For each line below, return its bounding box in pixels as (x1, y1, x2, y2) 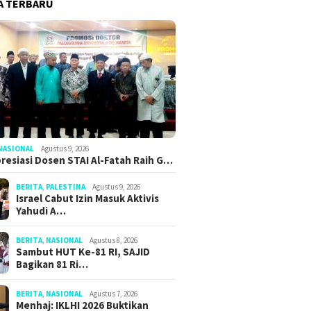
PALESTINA (46, 181, 86, 192)
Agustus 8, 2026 (90, 235, 138, 245)
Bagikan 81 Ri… (16, 257, 89, 271)
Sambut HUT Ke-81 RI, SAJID (16, 244, 151, 258)
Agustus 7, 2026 (90, 288, 138, 299)
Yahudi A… (16, 203, 67, 217)
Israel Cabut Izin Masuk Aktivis (16, 191, 160, 205)
